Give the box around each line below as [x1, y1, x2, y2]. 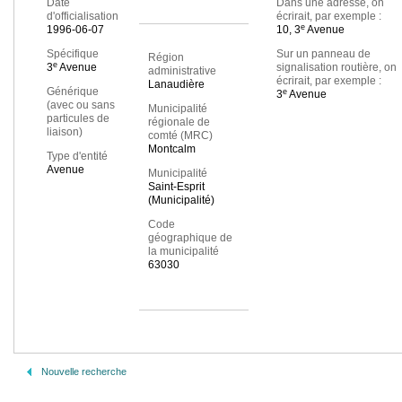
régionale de [147, 116, 210, 129]
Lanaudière [147, 78, 205, 92]
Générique [47, 85, 99, 99]
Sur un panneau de [275, 48, 371, 61]
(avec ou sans [47, 99, 115, 112]
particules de [47, 112, 109, 126]
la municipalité [147, 245, 219, 258]
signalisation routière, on [275, 61, 397, 74]
